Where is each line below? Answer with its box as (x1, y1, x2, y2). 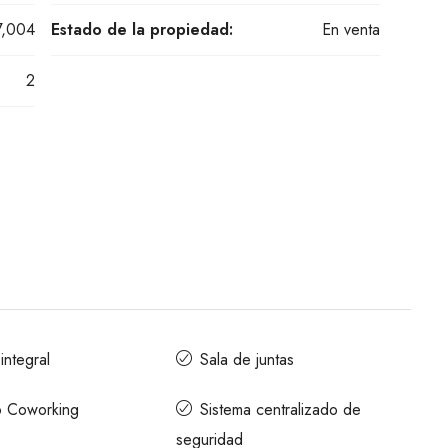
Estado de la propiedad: (50, 18, 233, 42)
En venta (322, 18, 380, 42)
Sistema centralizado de (200, 398, 361, 422)
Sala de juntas (200, 348, 294, 372)
